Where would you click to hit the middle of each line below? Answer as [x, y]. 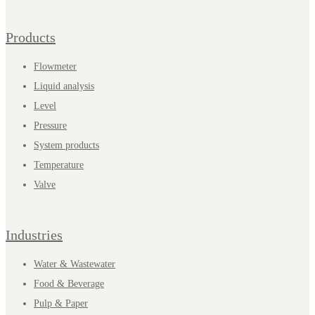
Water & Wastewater [75, 264]
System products [66, 145]
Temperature [59, 165]
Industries [34, 235]
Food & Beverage [69, 284]
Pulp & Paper [61, 304]
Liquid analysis [64, 86]
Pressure [50, 125]
